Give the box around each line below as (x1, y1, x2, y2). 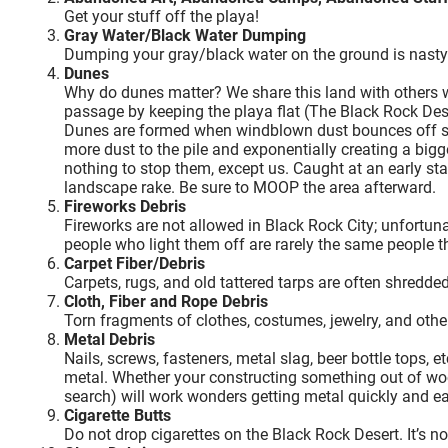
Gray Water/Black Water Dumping (64, 25, 306, 45)
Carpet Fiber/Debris (64, 253, 205, 273)
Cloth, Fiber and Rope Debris (64, 291, 268, 311)
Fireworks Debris (64, 196, 186, 216)
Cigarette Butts (64, 405, 171, 425)
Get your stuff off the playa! (64, 6, 259, 26)
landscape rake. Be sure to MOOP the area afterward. (64, 177, 436, 197)
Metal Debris (64, 329, 155, 349)
